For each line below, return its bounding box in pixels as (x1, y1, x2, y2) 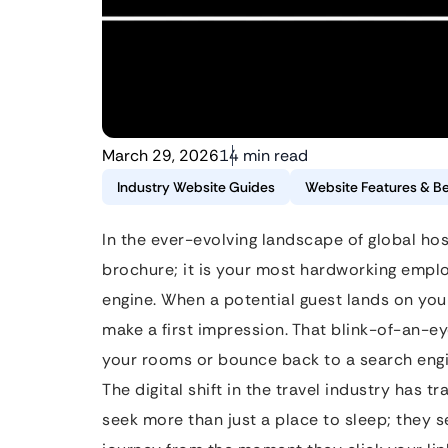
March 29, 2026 (102, 145, 219, 166)
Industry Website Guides (117, 178, 275, 196)
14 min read (219, 145, 308, 166)
